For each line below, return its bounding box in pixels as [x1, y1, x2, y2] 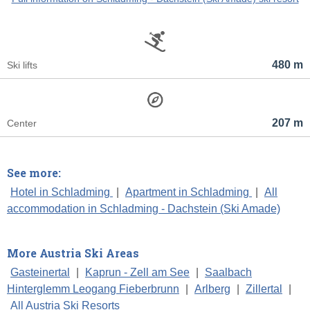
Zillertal [246, 283, 282, 295]
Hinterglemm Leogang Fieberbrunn [7, 283, 179, 295]
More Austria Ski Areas [7, 246, 139, 261]
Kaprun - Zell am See [85, 266, 190, 279]
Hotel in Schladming [10, 186, 113, 199]
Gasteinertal [10, 266, 70, 279]
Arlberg [194, 283, 230, 295]
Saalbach [205, 266, 252, 279]
